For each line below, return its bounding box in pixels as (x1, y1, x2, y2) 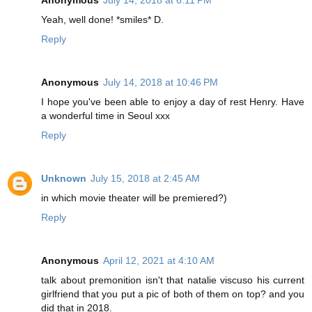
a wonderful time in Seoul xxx (41, 109, 170, 121)
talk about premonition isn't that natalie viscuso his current (41, 274, 304, 286)
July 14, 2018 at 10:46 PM (103, 76, 218, 88)
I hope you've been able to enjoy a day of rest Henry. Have (41, 95, 304, 107)
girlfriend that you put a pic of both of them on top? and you (41, 288, 304, 299)
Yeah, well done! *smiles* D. (41, 13, 164, 25)
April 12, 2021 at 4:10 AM (103, 254, 214, 266)
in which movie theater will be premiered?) (41, 192, 227, 203)
